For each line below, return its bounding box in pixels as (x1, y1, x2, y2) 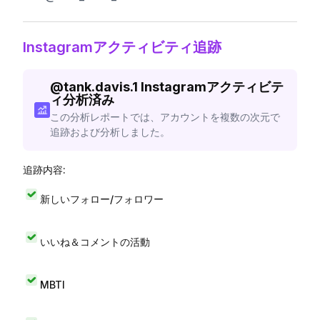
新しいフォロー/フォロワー (40, 192, 164, 205)
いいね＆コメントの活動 (40, 235, 150, 248)
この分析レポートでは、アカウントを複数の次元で (49, 111, 280, 123)
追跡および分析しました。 (49, 126, 170, 138)
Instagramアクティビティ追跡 (23, 39, 221, 56)
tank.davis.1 (63, 79, 138, 94)
